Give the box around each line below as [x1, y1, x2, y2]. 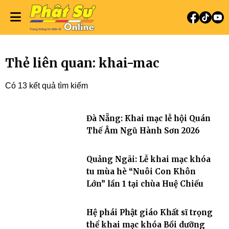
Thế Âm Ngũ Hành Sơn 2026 [86, 126, 200, 135]
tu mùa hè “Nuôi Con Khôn [86, 167, 196, 176]
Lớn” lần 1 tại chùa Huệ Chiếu [86, 179, 203, 189]
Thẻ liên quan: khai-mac [5, 55, 159, 71]
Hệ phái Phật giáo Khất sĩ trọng [86, 208, 213, 217]
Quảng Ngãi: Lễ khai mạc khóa [86, 154, 211, 164]
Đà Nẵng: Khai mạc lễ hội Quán [86, 113, 211, 123]
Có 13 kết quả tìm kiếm [5, 81, 88, 90]
